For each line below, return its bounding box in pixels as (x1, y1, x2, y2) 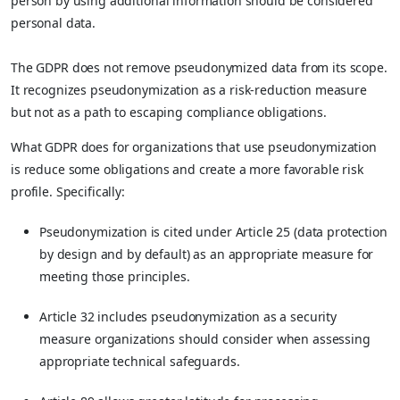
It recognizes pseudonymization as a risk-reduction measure (11, 80, 367, 98)
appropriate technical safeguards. (39, 352, 240, 370)
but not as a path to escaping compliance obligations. (11, 103, 327, 121)
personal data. (11, 13, 96, 31)
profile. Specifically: (11, 182, 125, 200)
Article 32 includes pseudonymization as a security (39, 307, 337, 325)
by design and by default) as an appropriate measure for (39, 245, 374, 262)
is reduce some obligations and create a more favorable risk (11, 160, 363, 178)
